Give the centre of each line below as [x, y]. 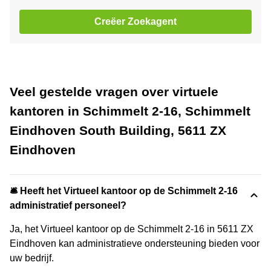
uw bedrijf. [32, 258]
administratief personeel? [68, 205]
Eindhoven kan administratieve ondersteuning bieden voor [135, 243]
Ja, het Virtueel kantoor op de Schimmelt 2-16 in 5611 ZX [132, 229]
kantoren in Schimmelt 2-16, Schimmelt [130, 111]
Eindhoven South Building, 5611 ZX [118, 130]
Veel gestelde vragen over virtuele [114, 91]
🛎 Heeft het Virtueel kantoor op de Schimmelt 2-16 [124, 191]
